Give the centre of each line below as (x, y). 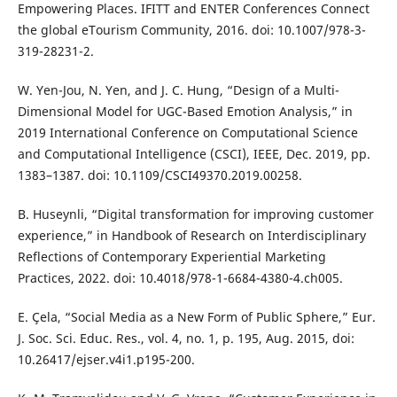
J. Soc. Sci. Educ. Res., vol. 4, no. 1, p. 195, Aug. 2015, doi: (186, 338)
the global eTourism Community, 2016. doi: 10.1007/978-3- (191, 29)
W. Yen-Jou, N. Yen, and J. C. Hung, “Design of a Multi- (178, 90)
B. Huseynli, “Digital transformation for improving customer (195, 214)
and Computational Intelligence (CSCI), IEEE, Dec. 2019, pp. (194, 153)
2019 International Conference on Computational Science (187, 132)
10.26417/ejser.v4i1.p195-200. (106, 359)
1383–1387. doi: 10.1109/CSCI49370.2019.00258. (160, 175)
